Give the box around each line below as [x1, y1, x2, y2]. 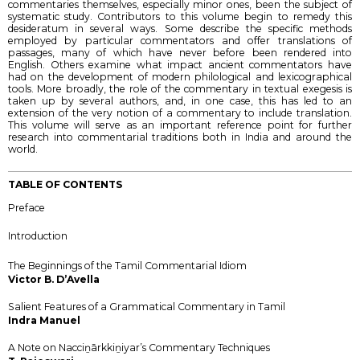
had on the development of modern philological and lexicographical [8, 70, 352, 83]
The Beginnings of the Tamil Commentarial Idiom [8, 259, 247, 272]
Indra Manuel [8, 313, 80, 326]
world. [8, 142, 38, 155]
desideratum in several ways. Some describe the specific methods [8, 22, 352, 35]
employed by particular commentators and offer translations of [8, 34, 352, 47]
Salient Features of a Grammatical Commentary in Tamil [8, 300, 285, 313]
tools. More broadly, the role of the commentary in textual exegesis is [8, 82, 352, 95]
